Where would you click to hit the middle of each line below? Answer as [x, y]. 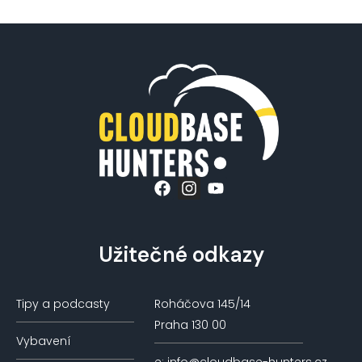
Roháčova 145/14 [203, 304]
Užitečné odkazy [181, 255]
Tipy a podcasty [63, 304]
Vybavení [44, 341]
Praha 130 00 [191, 325]
